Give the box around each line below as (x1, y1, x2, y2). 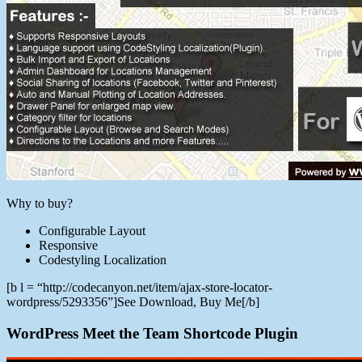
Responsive (39, 238, 98, 252)
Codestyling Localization (39, 252, 166, 267)
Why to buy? (6, 196, 73, 210)
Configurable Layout (39, 223, 145, 238)
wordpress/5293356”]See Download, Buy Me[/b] (6, 294, 259, 309)
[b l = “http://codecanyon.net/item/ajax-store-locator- (6, 280, 272, 294)
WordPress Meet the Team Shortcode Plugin (6, 324, 298, 342)
